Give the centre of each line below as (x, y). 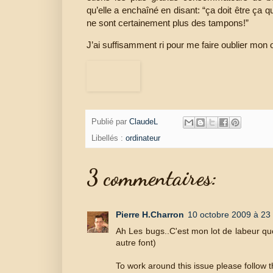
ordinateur (143, 138)
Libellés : (108, 138)
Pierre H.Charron (150, 214)
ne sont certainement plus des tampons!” (168, 23)
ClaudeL (144, 122)
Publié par (110, 122)
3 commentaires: (152, 177)
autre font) (136, 242)
